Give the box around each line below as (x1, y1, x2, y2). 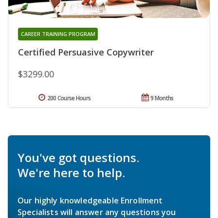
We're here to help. (18, 164, 125, 181)
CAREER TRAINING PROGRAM (20, 30, 95, 38)
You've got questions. (18, 149, 139, 166)
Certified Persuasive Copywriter (18, 46, 154, 58)
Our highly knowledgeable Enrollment (18, 195, 163, 206)
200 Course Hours (47, 94, 91, 103)
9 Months (150, 94, 174, 103)
